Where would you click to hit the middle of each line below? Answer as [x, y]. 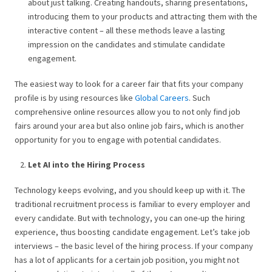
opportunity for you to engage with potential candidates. [118, 139]
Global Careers [162, 97]
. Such [199, 97]
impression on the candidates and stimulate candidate [127, 45]
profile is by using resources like [75, 97]
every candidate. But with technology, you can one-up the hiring [130, 218]
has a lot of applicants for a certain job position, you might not [127, 260]
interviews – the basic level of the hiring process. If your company [134, 246]
